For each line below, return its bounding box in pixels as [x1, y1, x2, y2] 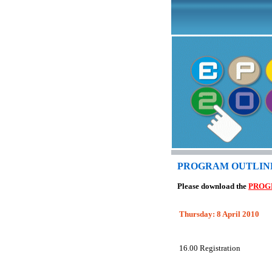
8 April [217, 209, 240, 219]
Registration [200, 243, 240, 253]
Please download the [177, 182, 248, 191]
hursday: [185, 209, 217, 219]
